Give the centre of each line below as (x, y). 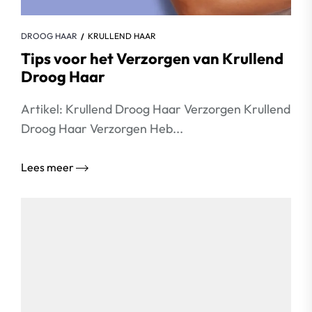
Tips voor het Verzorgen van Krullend (152, 58)
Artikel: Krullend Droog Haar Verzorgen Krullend (156, 109)
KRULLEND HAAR (122, 36)
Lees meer (48, 167)
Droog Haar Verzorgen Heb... (102, 128)
